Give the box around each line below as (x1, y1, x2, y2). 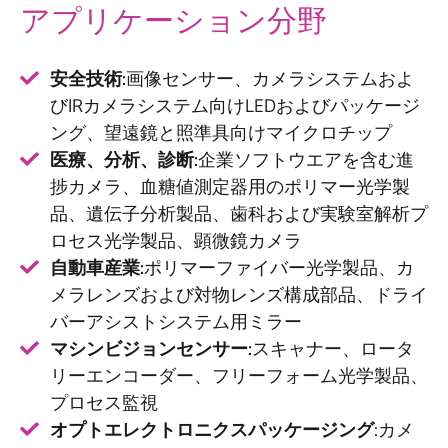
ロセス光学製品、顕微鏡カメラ (50, 229, 302, 254)
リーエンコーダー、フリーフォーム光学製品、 (50, 364, 428, 389)
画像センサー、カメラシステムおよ (126, 67, 414, 92)
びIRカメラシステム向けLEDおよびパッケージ (50, 94, 420, 119)
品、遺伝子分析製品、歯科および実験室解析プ (50, 202, 428, 227)
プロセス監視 (50, 391, 158, 416)
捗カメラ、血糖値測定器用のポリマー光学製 (50, 175, 410, 200)
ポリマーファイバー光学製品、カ (144, 256, 414, 281)
